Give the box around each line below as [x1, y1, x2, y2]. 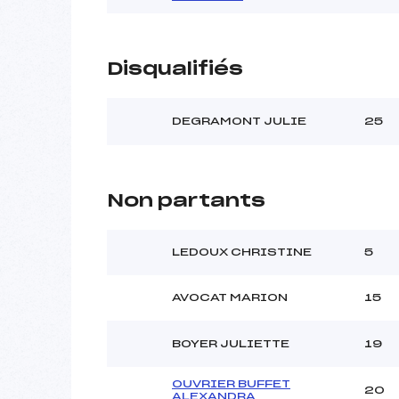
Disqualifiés [107, 60, 243, 78]
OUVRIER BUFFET [172, 378, 290, 389]
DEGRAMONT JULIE [172, 115, 306, 126]
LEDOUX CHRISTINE [172, 246, 312, 257]
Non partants [107, 191, 265, 210]
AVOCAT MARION [172, 291, 288, 303]
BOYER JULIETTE [172, 338, 289, 349]
